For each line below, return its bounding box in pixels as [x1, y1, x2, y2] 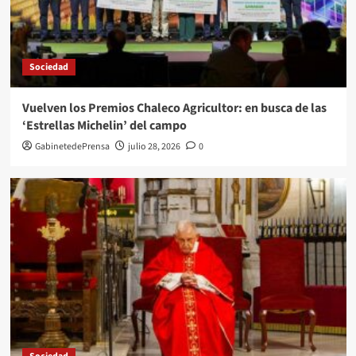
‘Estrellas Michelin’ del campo [21, 116, 187, 134]
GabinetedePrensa [34, 139, 110, 153]
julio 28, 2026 [127, 139, 180, 153]
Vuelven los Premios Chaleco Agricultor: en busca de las [21, 99, 327, 117]
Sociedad [29, 60, 68, 74]
